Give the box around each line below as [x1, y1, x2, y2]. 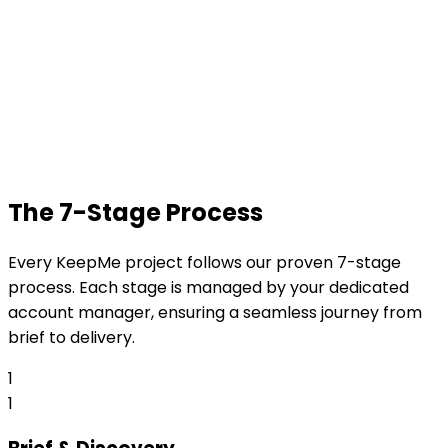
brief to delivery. [8, 325, 135, 349]
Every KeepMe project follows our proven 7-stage [8, 250, 401, 274]
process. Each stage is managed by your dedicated [8, 275, 409, 299]
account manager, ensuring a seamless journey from [8, 300, 422, 324]
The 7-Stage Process [8, 195, 263, 229]
